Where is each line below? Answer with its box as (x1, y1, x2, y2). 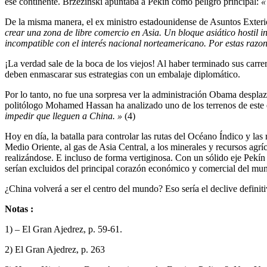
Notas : (5, 203, 33, 214)
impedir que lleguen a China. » (5, 110, 122, 121)
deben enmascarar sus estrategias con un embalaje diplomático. (5, 69, 240, 79)
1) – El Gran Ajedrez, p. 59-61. (5, 223, 122, 234)
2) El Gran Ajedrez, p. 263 (5, 244, 105, 254)
